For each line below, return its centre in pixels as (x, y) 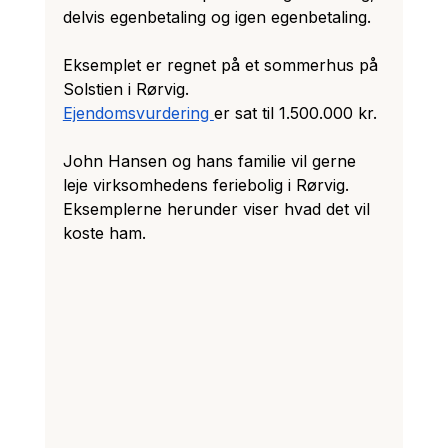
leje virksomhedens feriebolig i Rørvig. (208, 184)
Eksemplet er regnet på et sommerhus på (222, 64)
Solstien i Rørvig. (128, 88)
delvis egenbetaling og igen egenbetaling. (216, 16)
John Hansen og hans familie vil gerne (211, 160)
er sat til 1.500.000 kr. (295, 112)
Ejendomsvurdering (138, 112)
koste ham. (104, 232)
